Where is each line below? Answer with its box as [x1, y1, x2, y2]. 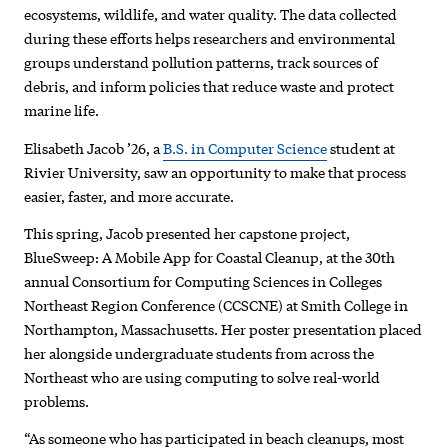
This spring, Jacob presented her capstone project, [24, 222, 351, 243]
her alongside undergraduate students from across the [24, 342, 375, 363]
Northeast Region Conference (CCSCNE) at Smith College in [24, 294, 409, 315]
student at [327, 137, 396, 158]
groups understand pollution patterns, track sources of [24, 52, 379, 73]
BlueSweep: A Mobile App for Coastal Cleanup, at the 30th [24, 246, 396, 267]
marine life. [24, 100, 100, 121]
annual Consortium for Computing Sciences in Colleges [24, 270, 383, 291]
